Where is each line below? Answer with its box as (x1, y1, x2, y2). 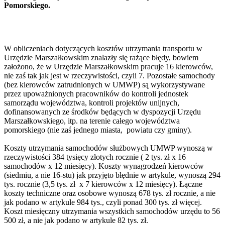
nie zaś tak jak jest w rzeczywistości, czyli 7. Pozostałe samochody (4, 71, 215, 80)
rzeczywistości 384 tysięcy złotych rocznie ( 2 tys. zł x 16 (4, 152, 186, 161)
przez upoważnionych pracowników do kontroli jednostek (4, 89, 188, 98)
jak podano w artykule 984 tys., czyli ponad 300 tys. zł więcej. (4, 197, 202, 206)
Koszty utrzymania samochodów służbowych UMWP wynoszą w (4, 143, 213, 152)
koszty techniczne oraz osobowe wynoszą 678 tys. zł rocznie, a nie (4, 188, 215, 197)
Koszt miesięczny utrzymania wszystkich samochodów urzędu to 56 (4, 206, 220, 215)
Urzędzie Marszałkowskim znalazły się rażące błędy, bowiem (4, 53, 198, 62)
